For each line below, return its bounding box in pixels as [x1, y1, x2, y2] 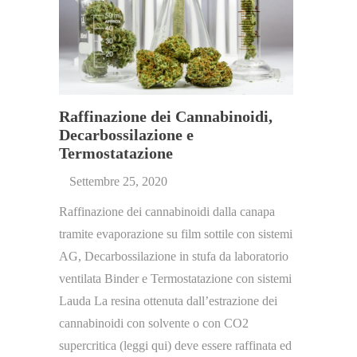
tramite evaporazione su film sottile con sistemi [59, 226, 292, 241]
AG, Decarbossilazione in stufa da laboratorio [59, 249, 288, 263]
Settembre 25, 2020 [69, 174, 167, 188]
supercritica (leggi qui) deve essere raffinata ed [59, 338, 292, 352]
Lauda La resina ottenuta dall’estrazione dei [59, 293, 277, 308]
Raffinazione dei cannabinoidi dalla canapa [59, 204, 275, 218]
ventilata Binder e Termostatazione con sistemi [59, 271, 292, 285]
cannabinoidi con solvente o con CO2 [59, 316, 249, 330]
